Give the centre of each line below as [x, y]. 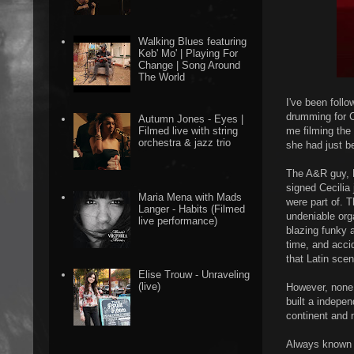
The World [162, 77]
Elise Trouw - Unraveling [194, 274]
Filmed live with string [188, 131]
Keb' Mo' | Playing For [188, 54]
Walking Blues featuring [193, 42]
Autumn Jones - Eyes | [191, 119]
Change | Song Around [190, 66]
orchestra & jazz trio [185, 143]
